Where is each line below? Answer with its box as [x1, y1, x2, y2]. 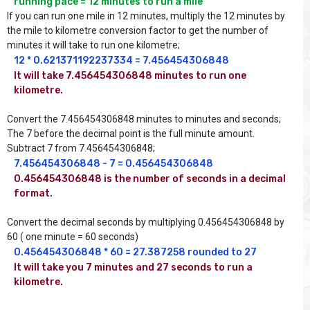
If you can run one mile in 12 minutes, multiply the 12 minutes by [7, 10, 285, 22]
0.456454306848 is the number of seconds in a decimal [14, 173, 286, 185]
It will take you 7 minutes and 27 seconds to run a [14, 262, 253, 274]
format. [14, 188, 53, 200]
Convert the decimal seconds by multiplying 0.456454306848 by [7, 217, 284, 228]
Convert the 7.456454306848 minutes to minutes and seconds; [7, 113, 281, 125]
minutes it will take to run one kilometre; [7, 39, 180, 51]
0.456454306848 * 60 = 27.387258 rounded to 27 [14, 246, 257, 259]
